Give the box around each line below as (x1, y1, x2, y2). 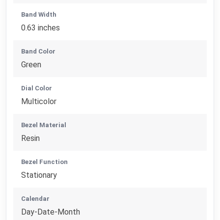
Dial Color (21, 84, 53, 92)
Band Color (21, 47, 56, 55)
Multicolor (21, 96, 57, 106)
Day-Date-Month (21, 207, 81, 217)
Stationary (21, 170, 57, 180)
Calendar (21, 194, 50, 202)
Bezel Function (21, 158, 68, 165)
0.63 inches (21, 23, 60, 32)
